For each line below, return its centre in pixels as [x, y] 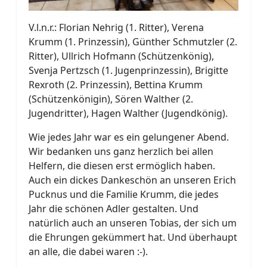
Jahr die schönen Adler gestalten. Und [114, 208]
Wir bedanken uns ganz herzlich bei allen [121, 151]
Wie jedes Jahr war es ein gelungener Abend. [129, 137]
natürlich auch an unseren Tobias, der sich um [133, 223]
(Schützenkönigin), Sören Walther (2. [111, 99]
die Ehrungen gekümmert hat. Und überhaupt [133, 237]
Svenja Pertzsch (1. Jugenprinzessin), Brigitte [128, 70]
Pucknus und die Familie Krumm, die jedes [124, 194]
